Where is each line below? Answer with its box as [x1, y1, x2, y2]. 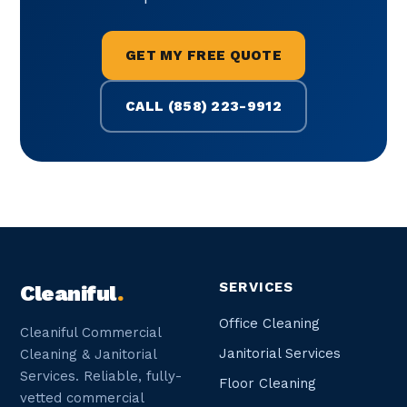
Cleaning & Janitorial [20, 346, 156, 363]
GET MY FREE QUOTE [124, 47, 283, 65]
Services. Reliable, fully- [20, 368, 182, 385]
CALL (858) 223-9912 [125, 98, 282, 115]
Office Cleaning [219, 315, 320, 333]
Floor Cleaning [219, 375, 316, 392]
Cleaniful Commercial [20, 324, 161, 342]
